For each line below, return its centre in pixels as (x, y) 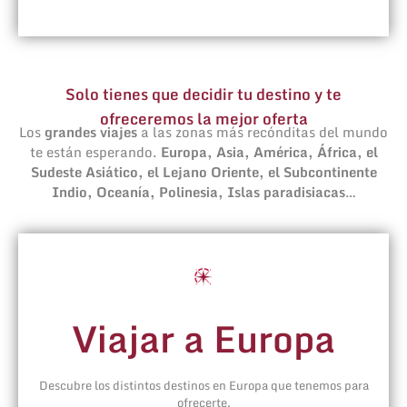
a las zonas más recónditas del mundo (263, 132)
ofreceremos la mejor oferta (203, 119)
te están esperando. (95, 152)
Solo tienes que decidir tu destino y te (203, 94)
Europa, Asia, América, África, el (269, 152)
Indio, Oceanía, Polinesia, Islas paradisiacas (198, 192)
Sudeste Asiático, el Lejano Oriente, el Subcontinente (203, 172)
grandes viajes (91, 132)
